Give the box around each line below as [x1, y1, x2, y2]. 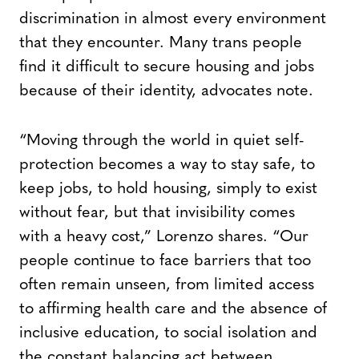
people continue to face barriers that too [19, 253, 311, 270]
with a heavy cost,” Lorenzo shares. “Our [19, 229, 309, 246]
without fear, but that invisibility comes [19, 205, 295, 222]
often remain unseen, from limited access [19, 277, 314, 294]
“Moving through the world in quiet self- [19, 133, 304, 150]
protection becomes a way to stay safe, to [19, 157, 315, 174]
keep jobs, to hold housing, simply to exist [19, 181, 317, 198]
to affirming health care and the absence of [19, 301, 327, 318]
